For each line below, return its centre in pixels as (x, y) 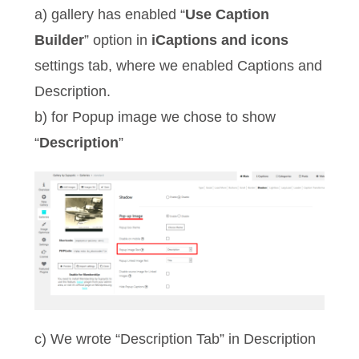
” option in (118, 40)
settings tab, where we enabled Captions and (179, 66)
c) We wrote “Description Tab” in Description (175, 339)
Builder (60, 40)
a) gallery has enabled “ (110, 15)
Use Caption (228, 15)
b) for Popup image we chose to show (155, 117)
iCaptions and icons (220, 40)
